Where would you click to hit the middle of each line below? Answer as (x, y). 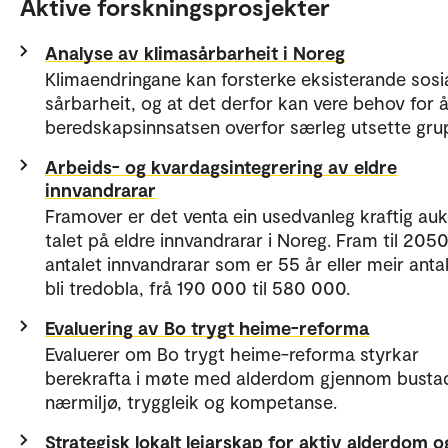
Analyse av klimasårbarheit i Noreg (195, 53)
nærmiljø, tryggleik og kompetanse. (191, 402)
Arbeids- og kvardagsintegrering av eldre (221, 167)
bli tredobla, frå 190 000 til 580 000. (197, 288)
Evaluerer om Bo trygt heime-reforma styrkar (232, 354)
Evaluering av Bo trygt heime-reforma (207, 328)
